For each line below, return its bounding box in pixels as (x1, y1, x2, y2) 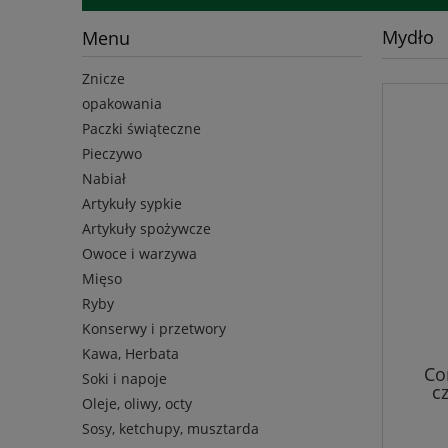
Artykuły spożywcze (82, 219, 211, 239)
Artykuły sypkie (82, 194, 182, 214)
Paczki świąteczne (82, 119, 201, 139)
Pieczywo (82, 144, 142, 164)
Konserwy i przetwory (82, 319, 226, 339)
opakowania (82, 94, 162, 114)
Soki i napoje (82, 369, 167, 389)
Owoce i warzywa (82, 244, 197, 264)
